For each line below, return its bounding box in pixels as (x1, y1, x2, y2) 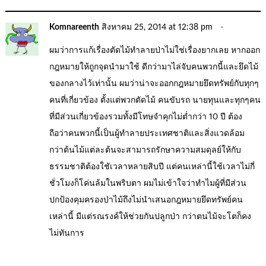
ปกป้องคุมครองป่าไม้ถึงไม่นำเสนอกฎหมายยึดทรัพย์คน (49, 196, 243, 205)
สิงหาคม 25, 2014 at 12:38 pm (102, 23, 213, 31)
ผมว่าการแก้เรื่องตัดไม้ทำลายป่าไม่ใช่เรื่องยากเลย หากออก (49, 46, 261, 55)
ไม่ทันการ (49, 229, 85, 238)
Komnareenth (49, 23, 100, 31)
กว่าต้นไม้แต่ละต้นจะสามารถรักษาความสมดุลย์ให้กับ (49, 146, 242, 155)
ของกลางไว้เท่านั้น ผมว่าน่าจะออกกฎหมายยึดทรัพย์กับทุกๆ (49, 80, 259, 88)
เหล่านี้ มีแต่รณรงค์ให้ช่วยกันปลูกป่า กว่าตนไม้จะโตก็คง (49, 213, 252, 221)
